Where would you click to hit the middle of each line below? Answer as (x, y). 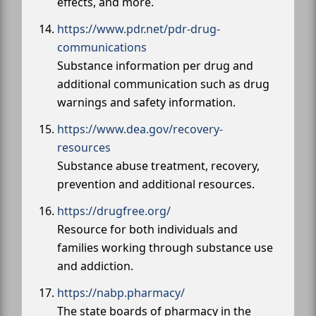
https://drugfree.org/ (114, 211)
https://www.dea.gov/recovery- (140, 129)
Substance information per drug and (155, 66)
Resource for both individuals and (147, 230)
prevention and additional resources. (156, 184)
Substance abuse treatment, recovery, (158, 166)
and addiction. (95, 266)
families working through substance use (165, 248)
